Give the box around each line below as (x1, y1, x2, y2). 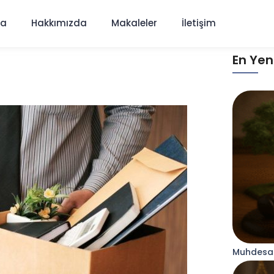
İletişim (181, 17, 216, 29)
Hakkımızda (31, 17, 87, 29)
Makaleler (111, 17, 157, 29)
